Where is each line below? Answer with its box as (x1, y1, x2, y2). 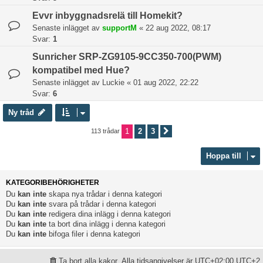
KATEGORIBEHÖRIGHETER (6, 178, 99, 187)
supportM (102, 23, 137, 32)
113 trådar (91, 127, 122, 134)
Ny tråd (8, 107, 34, 117)
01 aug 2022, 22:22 (133, 77, 198, 87)
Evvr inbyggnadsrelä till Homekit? (32, 10, 183, 21)
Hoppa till (206, 151, 241, 160)
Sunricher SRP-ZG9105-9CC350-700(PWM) (32, 51, 221, 62)
